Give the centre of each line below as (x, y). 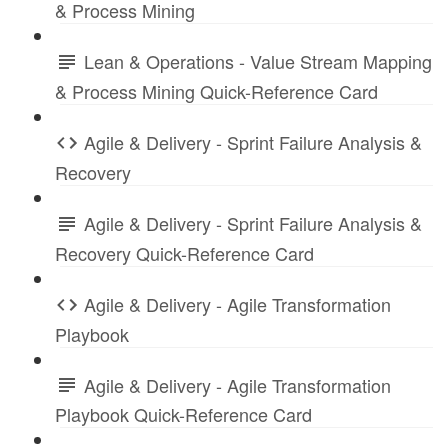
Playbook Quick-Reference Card (183, 414)
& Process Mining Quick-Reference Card (216, 91)
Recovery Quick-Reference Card (184, 252)
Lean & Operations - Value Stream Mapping (258, 61)
